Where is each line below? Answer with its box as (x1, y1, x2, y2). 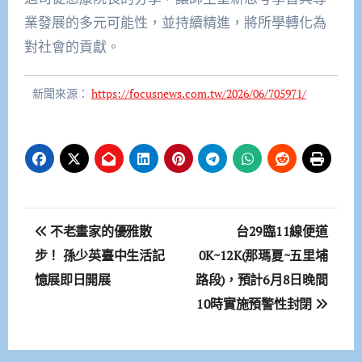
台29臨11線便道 (236, 222, 328, 241)
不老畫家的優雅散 (47, 222, 152, 241)
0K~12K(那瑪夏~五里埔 (198, 246, 328, 265)
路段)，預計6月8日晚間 (196, 271, 328, 289)
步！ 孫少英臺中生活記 (34, 246, 165, 265)
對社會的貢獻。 (23, 37, 120, 57)
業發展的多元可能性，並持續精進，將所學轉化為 (23, 13, 326, 32)
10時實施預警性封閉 (196, 295, 315, 314)
